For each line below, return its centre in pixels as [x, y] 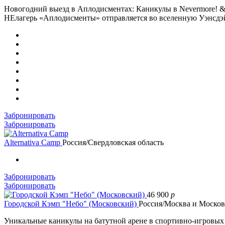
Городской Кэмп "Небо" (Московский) [71, 203]
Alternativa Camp [33, 142]
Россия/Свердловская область [113, 142]
